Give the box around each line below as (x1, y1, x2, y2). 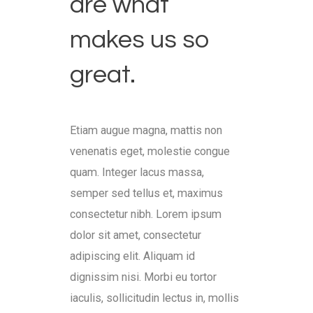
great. (70, 61, 136, 88)
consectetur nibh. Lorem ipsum (70, 207, 221, 221)
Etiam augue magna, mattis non (70, 123, 222, 137)
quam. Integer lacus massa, (70, 165, 204, 179)
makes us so (70, 26, 210, 53)
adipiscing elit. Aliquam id (70, 249, 195, 263)
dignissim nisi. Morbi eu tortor (70, 270, 217, 284)
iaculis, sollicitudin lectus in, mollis (70, 291, 239, 305)
